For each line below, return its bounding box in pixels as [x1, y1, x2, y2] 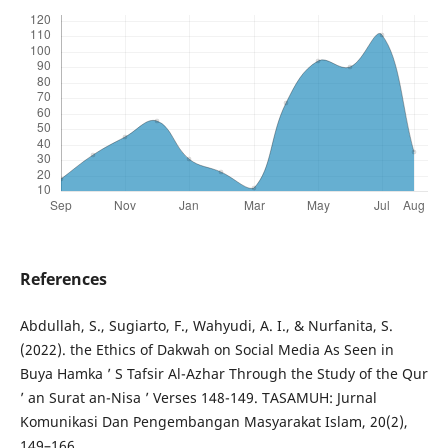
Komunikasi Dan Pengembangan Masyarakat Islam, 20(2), [19, 412, 408, 432]
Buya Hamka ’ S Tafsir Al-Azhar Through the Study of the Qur [19, 364, 428, 384]
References [19, 268, 107, 291]
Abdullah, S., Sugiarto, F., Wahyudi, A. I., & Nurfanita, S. [19, 316, 393, 336]
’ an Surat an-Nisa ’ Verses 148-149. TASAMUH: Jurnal [19, 388, 377, 408]
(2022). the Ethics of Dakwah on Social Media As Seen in [19, 340, 394, 360]
